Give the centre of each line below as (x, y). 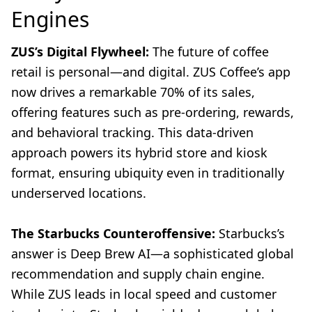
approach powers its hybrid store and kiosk (139, 153)
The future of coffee (209, 52)
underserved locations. (79, 193)
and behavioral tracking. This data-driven (132, 133)
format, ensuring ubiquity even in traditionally (148, 173)
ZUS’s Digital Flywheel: (80, 52)
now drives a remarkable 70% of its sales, (133, 92)
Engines (50, 19)
